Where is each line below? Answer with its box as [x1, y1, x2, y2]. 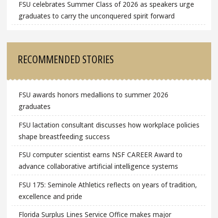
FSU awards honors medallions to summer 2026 [18, 90, 168, 100]
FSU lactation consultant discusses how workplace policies [18, 120, 200, 129]
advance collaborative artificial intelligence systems [18, 162, 178, 171]
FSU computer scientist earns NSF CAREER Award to [18, 150, 182, 160]
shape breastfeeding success [18, 131, 110, 141]
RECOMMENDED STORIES [18, 51, 114, 66]
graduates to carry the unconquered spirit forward [18, 11, 175, 21]
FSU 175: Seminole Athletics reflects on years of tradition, [18, 180, 197, 189]
